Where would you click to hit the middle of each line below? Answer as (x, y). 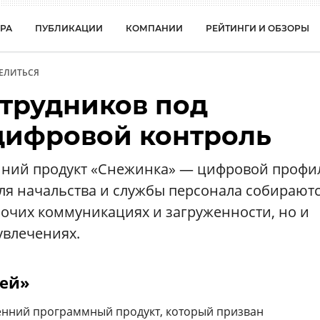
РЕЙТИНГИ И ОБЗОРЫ (257, 28)
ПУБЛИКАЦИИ (69, 28)
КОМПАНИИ (154, 28)
